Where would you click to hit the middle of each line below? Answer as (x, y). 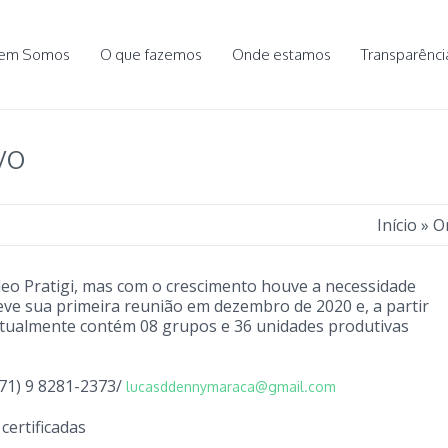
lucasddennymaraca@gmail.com (231, 386)
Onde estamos (281, 54)
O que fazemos (151, 54)
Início (397, 225)
